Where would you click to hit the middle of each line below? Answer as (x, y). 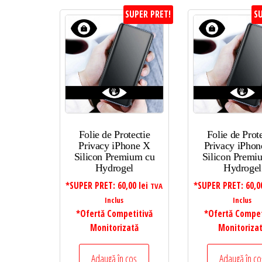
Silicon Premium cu (114, 157)
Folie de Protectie (114, 135)
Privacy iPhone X (114, 146)
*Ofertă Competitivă (114, 214)
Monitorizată (114, 228)
